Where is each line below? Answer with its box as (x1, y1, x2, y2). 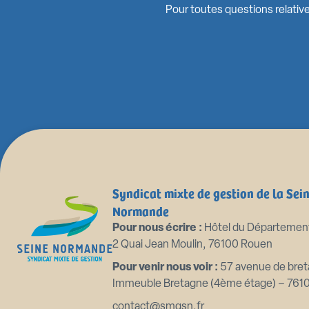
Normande (112, 202, 169, 220)
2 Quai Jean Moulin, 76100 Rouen (112, 239, 272, 251)
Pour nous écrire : (112, 223, 202, 235)
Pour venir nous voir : (112, 262, 218, 274)
